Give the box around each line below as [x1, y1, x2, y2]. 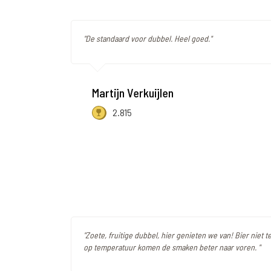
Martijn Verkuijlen [92, 85, 174, 100]
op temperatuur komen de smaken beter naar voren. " [83, 242, 260, 253]
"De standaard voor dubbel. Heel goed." [83, 33, 212, 44]
